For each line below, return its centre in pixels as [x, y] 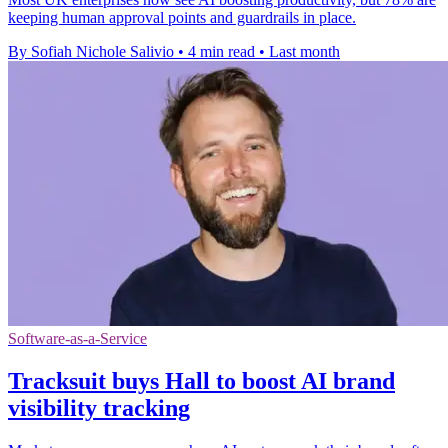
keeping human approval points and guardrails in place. [182, 18]
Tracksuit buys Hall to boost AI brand [201, 380]
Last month [304, 52]
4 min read [221, 52]
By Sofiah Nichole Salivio [91, 52]
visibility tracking [99, 407]
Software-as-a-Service [77, 339]
